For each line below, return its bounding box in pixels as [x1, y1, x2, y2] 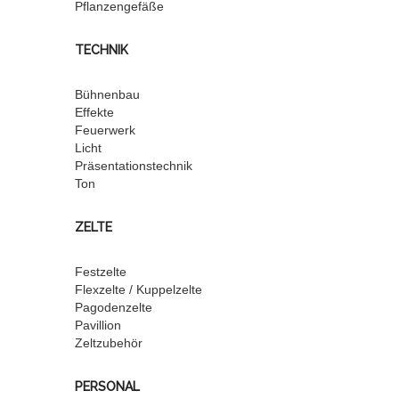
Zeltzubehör [75, 336, 142, 350]
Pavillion [75, 318, 121, 332]
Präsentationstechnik [75, 159, 192, 173]
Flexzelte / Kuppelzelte [75, 282, 202, 297]
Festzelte [75, 265, 126, 279]
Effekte [75, 105, 114, 119]
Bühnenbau [75, 87, 140, 102]
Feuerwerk [75, 123, 135, 137]
